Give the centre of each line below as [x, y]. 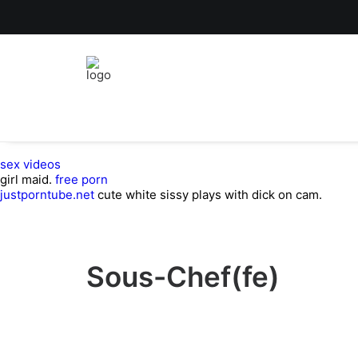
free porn [82, 179]
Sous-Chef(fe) [183, 276]
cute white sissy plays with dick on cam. [208, 195]
